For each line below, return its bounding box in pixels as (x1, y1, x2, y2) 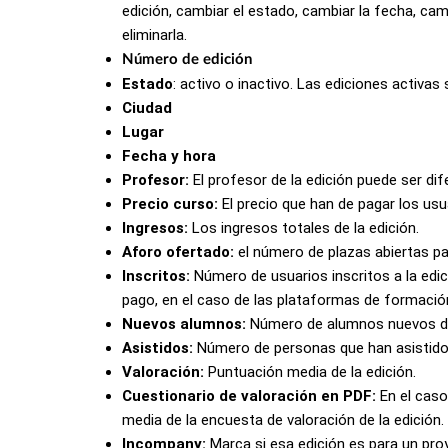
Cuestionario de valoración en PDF (122, 386, 372, 405)
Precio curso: (122, 194, 218, 213)
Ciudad (122, 98, 172, 117)
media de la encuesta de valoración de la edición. (122, 410, 444, 429)
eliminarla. (122, 25, 187, 44)
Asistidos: (122, 338, 193, 357)
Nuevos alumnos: (122, 314, 246, 333)
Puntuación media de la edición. (208, 362, 416, 381)
